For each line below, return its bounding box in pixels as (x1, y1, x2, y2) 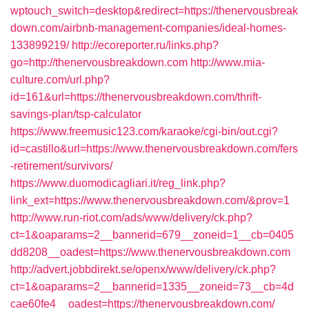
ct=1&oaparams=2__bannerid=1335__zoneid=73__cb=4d (10, 281, 294, 292)
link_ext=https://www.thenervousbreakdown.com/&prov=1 (10, 195, 290, 206)
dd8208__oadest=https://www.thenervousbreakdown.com (10, 246, 290, 258)
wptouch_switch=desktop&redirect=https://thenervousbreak (10, 5, 298, 17)
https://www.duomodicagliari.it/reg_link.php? (10, 177, 226, 189)
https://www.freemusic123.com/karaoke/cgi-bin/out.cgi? (10, 126, 278, 137)
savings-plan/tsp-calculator (10, 108, 141, 120)
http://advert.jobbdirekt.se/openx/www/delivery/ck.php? (10, 263, 276, 275)
